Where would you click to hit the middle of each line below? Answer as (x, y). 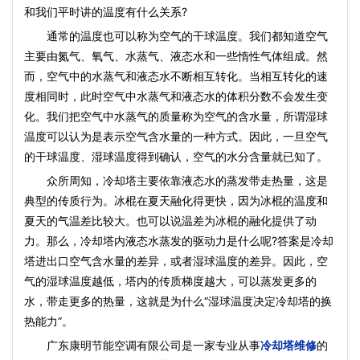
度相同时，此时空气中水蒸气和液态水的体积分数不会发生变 (176, 96)
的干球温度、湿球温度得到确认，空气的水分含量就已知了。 (176, 156)
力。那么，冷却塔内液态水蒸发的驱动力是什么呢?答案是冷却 (179, 241)
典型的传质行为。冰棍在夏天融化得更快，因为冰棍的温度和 (176, 200)
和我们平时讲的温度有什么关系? (106, 12)
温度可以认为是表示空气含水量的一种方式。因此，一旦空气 (176, 136)
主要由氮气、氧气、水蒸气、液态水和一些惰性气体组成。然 (176, 56)
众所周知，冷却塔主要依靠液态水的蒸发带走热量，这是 (176, 180)
